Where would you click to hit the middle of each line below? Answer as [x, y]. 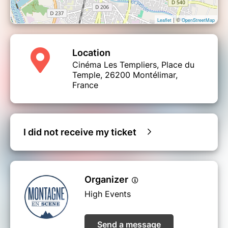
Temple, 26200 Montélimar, [125, 75]
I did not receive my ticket [80, 132]
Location [91, 52]
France [85, 85]
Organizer [107, 179]
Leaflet [164, 20]
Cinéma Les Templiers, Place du [133, 64]
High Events [108, 194]
